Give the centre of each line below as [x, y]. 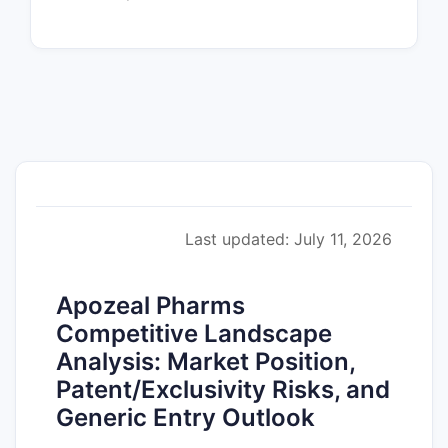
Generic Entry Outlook [185, 417]
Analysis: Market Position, [205, 361]
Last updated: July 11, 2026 [288, 238]
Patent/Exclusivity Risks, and [223, 389]
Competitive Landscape [194, 333]
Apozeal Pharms [150, 305]
